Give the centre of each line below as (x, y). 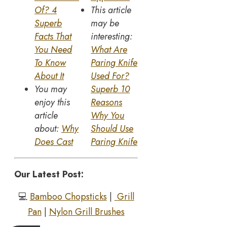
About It (49, 76)
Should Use (112, 129)
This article (111, 10)
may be (105, 24)
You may (51, 89)
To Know (50, 63)
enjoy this (52, 103)
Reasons (107, 103)
